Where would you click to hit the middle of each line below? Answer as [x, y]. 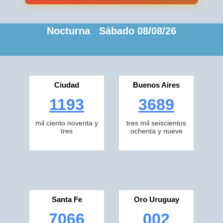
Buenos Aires [156, 85]
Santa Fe [67, 199]
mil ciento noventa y [67, 123]
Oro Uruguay [156, 199]
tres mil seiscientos [156, 123]
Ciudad [67, 85]
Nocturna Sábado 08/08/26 [111, 31]
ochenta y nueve [156, 131]
